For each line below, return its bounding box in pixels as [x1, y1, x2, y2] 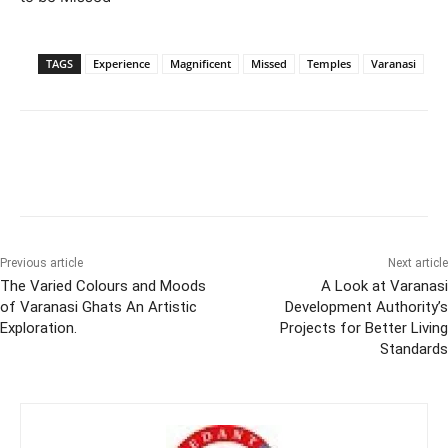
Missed [251, 55, 287, 71]
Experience [93, 55, 150, 71]
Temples [307, 55, 351, 71]
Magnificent [170, 55, 231, 71]
